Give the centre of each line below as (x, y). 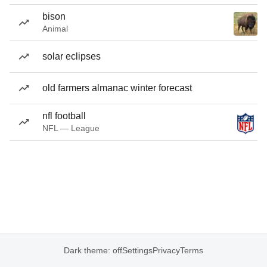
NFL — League (71, 128)
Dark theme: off (93, 250)
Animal (55, 29)
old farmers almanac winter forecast (117, 88)
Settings (137, 250)
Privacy (166, 250)
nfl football (64, 116)
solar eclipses (72, 56)
